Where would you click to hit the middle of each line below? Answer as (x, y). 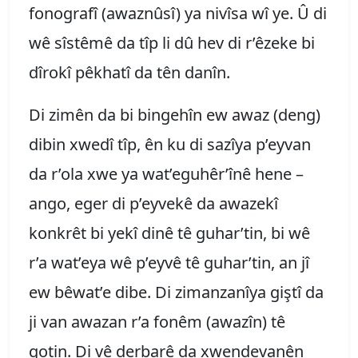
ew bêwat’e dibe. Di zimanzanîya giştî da (176, 292)
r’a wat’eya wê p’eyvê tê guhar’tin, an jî (169, 262)
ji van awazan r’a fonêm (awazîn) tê (157, 321)
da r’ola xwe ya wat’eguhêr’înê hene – (166, 173)
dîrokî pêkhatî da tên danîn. (133, 72)
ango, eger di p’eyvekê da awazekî (153, 203)
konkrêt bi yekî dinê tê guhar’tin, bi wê (169, 233)
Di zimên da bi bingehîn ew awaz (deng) (175, 114)
